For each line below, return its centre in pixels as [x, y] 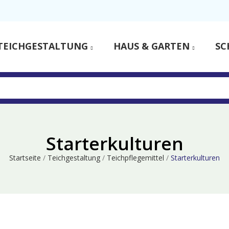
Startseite [25, 158]
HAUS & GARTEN [152, 46]
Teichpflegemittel [135, 158]
